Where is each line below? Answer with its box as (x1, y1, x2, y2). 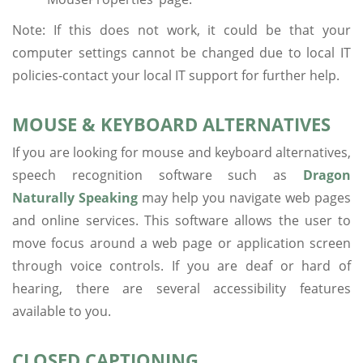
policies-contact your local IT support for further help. (12, 66, 340, 84)
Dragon (303, 165, 351, 184)
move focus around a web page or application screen (12, 233, 351, 252)
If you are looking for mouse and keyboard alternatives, (12, 143, 351, 161)
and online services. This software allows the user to (12, 211, 351, 229)
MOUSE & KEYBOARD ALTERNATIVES (12, 111, 331, 136)
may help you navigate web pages (138, 188, 351, 207)
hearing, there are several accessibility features (12, 279, 351, 297)
